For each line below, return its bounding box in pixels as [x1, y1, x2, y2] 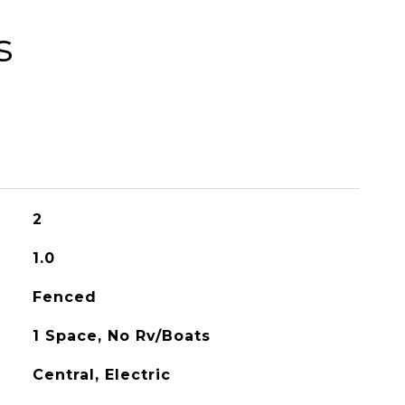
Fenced [32, 288, 97, 306]
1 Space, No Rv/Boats [32, 327, 211, 344]
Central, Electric [32, 366, 171, 383]
